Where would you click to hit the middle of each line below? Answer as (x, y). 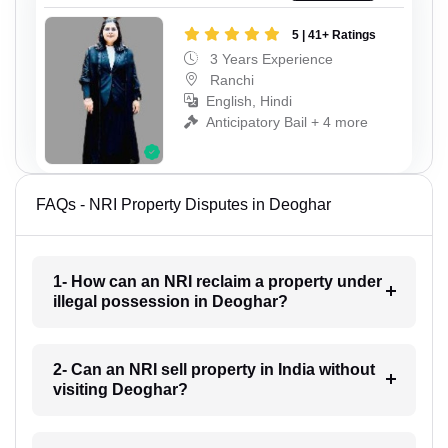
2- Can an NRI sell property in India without (213, 370)
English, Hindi (249, 100)
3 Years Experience (269, 58)
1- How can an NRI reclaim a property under (217, 282)
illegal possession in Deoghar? (170, 302)
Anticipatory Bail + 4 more (287, 121)
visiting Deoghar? (120, 390)
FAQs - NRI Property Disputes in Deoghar (183, 205)
